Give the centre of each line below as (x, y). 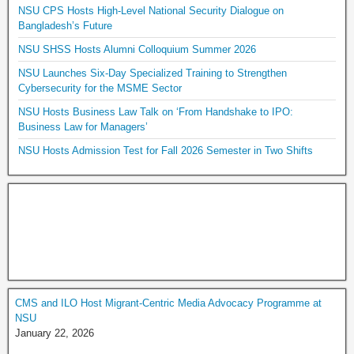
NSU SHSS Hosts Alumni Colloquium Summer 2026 (137, 49)
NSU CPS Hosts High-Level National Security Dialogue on (151, 11)
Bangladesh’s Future (65, 26)
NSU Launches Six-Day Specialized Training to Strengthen (153, 73)
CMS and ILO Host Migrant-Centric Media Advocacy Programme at (168, 303)
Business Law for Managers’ (83, 127)
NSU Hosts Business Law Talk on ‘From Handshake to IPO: (156, 112)
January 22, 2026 (55, 333)
